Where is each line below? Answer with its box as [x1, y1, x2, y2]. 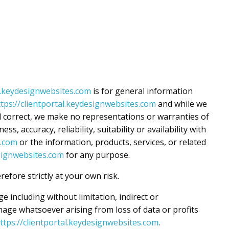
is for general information [91, 85, 193, 97]
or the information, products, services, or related [17, 136, 206, 148]
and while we [156, 98, 207, 109]
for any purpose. [64, 149, 130, 161]
